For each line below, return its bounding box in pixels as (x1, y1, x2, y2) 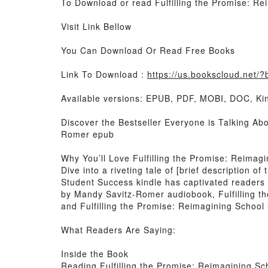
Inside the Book (61, 248, 129, 260)
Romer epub (61, 128, 114, 140)
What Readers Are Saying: (61, 224, 176, 236)
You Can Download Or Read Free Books (61, 44, 235, 56)
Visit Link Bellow (61, 20, 132, 32)
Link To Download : (61, 68, 147, 80)
